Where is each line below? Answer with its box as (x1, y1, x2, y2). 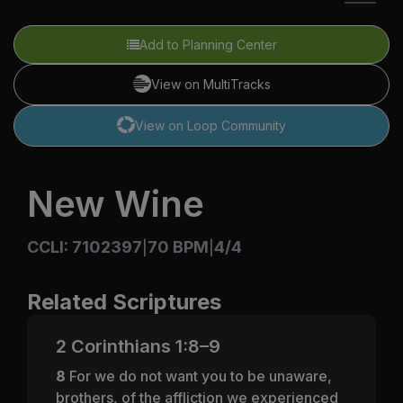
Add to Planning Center (139, 36, 277, 52)
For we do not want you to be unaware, (69, 366, 332, 385)
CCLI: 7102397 (27, 237, 142, 256)
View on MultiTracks (150, 76, 271, 92)
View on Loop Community (135, 117, 286, 133)
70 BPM (148, 237, 209, 256)
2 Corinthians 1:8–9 (56, 335, 220, 357)
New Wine (27, 181, 204, 226)
